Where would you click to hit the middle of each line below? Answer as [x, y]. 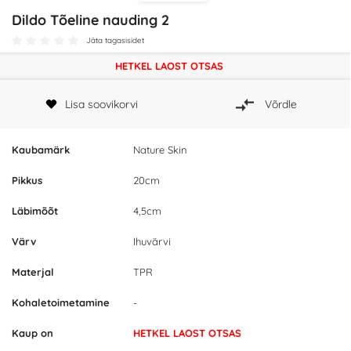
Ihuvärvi [152, 242]
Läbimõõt [35, 211]
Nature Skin [160, 150]
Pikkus [27, 181]
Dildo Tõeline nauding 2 [90, 20]
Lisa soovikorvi [102, 104]
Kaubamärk [41, 150]
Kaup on [33, 333]
